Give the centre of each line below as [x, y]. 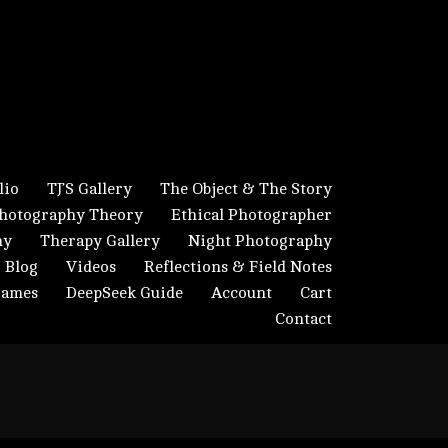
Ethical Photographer [251, 215]
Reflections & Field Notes [238, 267]
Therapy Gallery [100, 241]
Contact [303, 319]
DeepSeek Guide [124, 293]
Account [241, 293]
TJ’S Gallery [89, 189]
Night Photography [260, 241]
